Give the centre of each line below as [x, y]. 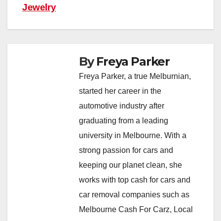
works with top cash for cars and [135, 180]
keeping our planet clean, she [130, 165]
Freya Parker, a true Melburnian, [135, 76]
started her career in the [120, 91]
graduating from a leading [124, 121]
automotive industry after [122, 106]
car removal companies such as [134, 195]
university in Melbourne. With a [133, 135]
